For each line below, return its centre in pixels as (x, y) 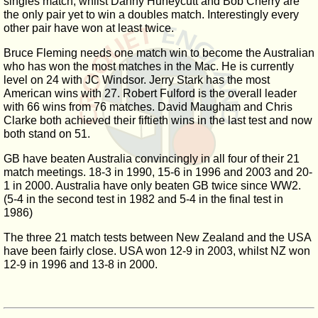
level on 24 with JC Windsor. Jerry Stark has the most (137, 80)
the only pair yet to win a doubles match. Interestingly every (151, 15)
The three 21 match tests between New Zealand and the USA (157, 237)
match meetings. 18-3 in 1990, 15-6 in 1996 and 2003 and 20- (158, 172)
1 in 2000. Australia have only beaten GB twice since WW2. (152, 186)
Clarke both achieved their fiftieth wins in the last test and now (158, 120)
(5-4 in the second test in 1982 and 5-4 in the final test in (143, 199)
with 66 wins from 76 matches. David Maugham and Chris (148, 107)
